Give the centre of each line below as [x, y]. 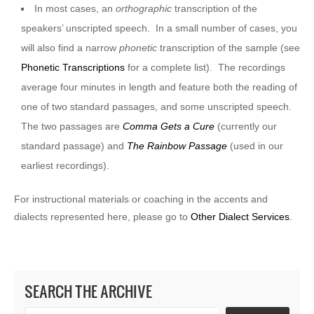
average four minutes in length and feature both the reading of [159, 87]
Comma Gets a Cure [169, 126]
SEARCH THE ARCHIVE [88, 291]
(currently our [247, 126]
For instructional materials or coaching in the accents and [141, 199]
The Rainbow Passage [177, 145]
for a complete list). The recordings [205, 67]
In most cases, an [75, 8]
